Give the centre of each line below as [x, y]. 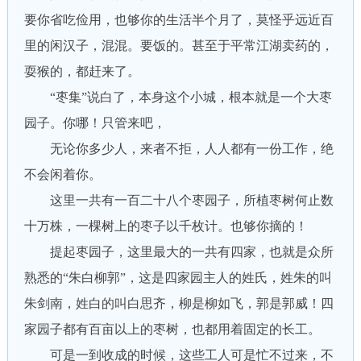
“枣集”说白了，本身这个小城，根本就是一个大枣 [178, 97]
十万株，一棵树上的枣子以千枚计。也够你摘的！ [166, 226]
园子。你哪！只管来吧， [95, 123]
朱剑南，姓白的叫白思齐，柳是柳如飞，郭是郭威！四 [178, 303]
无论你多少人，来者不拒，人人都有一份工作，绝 [178, 149]
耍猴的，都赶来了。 [82, 71]
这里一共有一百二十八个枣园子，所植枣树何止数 [178, 200]
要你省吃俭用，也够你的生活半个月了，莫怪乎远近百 [178, 20]
